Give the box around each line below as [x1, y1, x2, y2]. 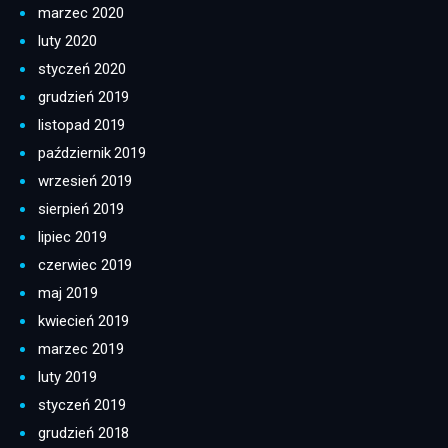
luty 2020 [38, 32, 97, 51]
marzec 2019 [38, 340, 124, 359]
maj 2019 [38, 284, 98, 303]
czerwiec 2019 [38, 256, 133, 275]
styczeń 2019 [38, 396, 126, 415]
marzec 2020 [38, 4, 124, 23]
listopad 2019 [38, 116, 126, 135]
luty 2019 [38, 368, 97, 387]
